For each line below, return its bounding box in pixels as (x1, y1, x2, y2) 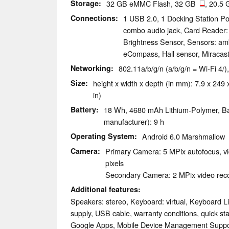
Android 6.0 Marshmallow (142, 131, 225, 142)
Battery (71, 104, 96, 115)
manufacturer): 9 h (104, 116, 164, 127)
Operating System (71, 131, 134, 142)
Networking (71, 63, 111, 74)
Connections (71, 13, 116, 24)
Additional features (71, 184, 138, 195)
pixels (105, 157, 124, 169)
